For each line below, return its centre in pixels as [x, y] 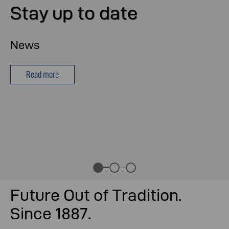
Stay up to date [74, 13]
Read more [42, 75]
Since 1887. [51, 214]
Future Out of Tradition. [96, 195]
